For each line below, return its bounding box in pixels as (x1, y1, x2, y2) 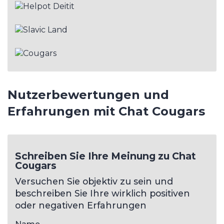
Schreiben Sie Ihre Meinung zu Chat (15, 149, 196, 162)
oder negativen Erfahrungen (15, 199, 146, 210)
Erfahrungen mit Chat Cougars (7, 103, 205, 118)
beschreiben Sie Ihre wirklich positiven (15, 187, 190, 198)
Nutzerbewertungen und (7, 87, 169, 102)
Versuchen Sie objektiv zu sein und (15, 175, 173, 186)
